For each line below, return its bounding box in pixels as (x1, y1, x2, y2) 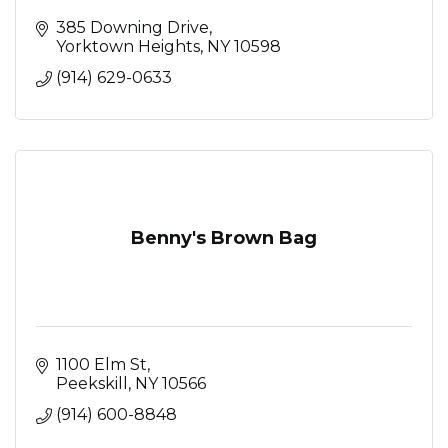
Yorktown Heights (56, 36, 200, 56)
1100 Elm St (56, 354, 147, 374)
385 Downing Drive (56, 17, 209, 37)
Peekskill (56, 373, 128, 393)
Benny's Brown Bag (131, 226, 317, 249)
